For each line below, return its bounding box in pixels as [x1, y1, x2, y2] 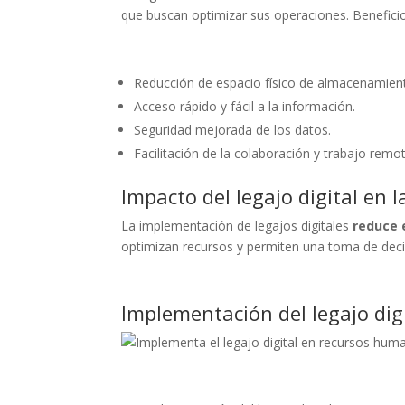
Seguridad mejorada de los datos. [134, 120, 332, 138]
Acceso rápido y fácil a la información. [134, 97, 356, 115]
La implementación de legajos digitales [121, 216, 350, 234]
